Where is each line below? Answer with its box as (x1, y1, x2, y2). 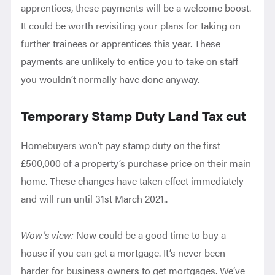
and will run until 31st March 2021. (21, 192, 166, 206)
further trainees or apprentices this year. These (21, 36, 221, 50)
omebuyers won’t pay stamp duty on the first (28, 138, 221, 152)
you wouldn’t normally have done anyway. (21, 72, 203, 86)
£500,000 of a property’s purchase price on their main (21, 156, 252, 170)
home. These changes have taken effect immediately (21, 174, 244, 188)
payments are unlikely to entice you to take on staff (21, 54, 239, 68)
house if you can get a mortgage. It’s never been (21, 246, 226, 260)
